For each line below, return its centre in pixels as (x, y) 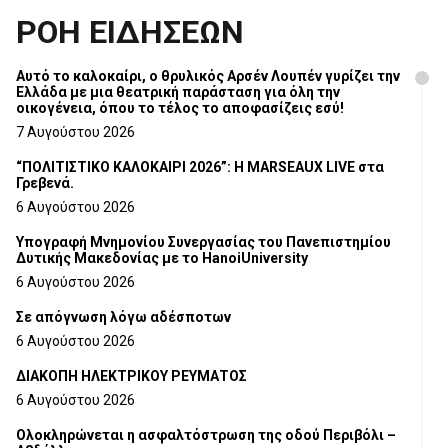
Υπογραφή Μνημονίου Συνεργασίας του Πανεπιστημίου (203, 242)
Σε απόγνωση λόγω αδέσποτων (123, 317)
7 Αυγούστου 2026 (75, 132)
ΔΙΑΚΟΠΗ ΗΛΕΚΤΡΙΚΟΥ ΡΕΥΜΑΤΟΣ (131, 376)
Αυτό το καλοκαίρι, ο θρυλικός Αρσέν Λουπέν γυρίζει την (208, 76)
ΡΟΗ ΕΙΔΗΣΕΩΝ (130, 32)
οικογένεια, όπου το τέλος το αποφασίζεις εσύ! (221, 108)
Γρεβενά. (45, 183)
